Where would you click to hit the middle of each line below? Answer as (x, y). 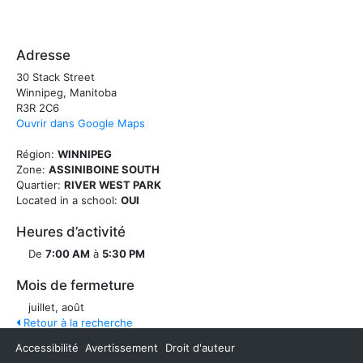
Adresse (43, 55)
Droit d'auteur (200, 348)
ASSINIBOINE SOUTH (104, 169)
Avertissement (122, 348)
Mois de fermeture (75, 285)
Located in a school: (67, 200)
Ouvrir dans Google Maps (81, 123)
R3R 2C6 (38, 108)
